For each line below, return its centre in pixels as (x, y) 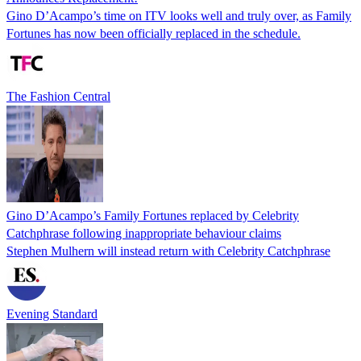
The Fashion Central (58, 96)
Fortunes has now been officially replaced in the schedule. (154, 33)
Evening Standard (52, 313)
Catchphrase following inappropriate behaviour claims (144, 233)
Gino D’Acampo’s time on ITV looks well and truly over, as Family (179, 15)
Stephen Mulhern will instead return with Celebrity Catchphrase (168, 251)
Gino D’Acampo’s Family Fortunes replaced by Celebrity (153, 215)
